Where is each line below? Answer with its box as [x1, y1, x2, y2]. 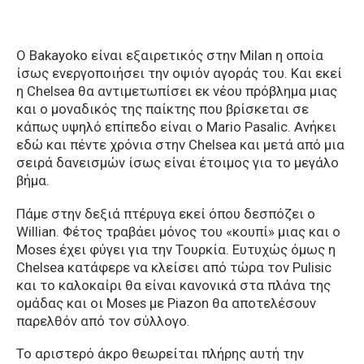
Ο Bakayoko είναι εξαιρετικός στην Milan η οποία [16, 47, 323, 64]
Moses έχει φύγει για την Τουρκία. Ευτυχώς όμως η [16, 240, 336, 258]
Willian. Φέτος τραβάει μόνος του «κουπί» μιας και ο [16, 223, 340, 240]
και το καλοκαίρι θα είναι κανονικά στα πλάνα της [16, 276, 331, 293]
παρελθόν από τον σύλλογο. [16, 312, 190, 329]
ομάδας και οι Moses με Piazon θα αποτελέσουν [16, 294, 316, 311]
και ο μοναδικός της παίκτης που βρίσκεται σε [16, 101, 309, 118]
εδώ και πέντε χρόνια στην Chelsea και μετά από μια [16, 136, 344, 154]
